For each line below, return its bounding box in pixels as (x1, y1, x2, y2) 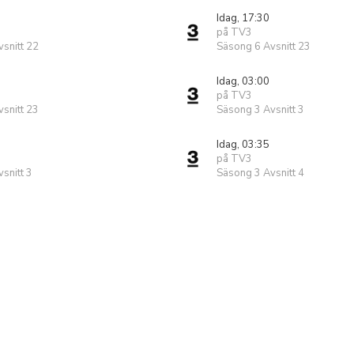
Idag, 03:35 (217, 137, 269, 152)
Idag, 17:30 (217, 11, 269, 25)
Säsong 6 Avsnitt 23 (217, 40, 311, 54)
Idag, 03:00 (217, 74, 269, 88)
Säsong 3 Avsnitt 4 (217, 166, 304, 180)
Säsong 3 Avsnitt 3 (217, 103, 304, 117)
